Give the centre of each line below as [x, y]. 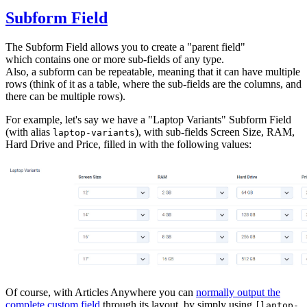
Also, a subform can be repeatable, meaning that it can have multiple [153, 71]
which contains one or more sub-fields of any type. [115, 59]
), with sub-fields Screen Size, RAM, [215, 132]
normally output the [238, 292]
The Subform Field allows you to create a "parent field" [125, 47]
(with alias [29, 132]
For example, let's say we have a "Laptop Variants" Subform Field [148, 119]
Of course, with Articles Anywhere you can [101, 292]
